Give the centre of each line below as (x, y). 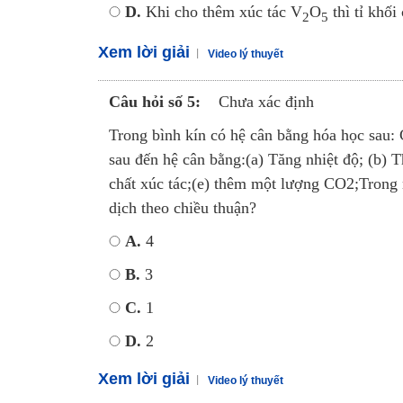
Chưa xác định (266, 101)
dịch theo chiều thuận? (182, 207)
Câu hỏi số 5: (154, 101)
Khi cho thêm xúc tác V (221, 11)
